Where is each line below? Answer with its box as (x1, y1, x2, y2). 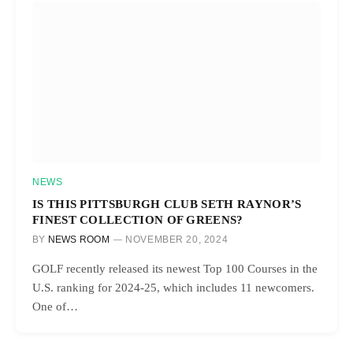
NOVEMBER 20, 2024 (125, 233, 229, 245)
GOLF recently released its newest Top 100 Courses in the (32, 262, 318, 275)
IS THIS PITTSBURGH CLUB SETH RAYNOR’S (32, 196, 302, 210)
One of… (32, 299, 78, 313)
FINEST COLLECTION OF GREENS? (32, 212, 243, 226)
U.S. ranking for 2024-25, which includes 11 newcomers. (32, 281, 314, 294)
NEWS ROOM (47, 233, 110, 245)
